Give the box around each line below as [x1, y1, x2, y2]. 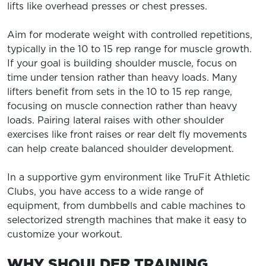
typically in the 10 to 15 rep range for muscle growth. [7, 42, 252, 55]
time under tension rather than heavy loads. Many [7, 71, 237, 84]
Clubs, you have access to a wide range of [7, 185, 204, 198]
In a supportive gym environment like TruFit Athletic [7, 170, 250, 183]
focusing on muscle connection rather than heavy [7, 99, 237, 112]
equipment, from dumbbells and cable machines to [7, 199, 245, 212]
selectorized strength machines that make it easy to [7, 213, 246, 226]
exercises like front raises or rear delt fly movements [7, 128, 247, 141]
